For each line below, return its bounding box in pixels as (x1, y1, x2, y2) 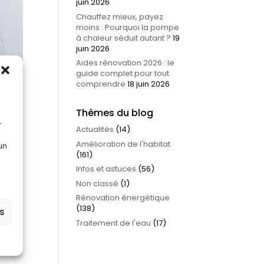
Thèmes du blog (75, 106, 153, 120)
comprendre (75, 78, 126, 90)
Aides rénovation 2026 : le (75, 57, 174, 68)
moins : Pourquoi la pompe (75, 21, 179, 33)
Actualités (75, 124, 114, 135)
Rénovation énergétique (75, 192, 170, 203)
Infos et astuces (75, 163, 136, 174)
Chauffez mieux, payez (75, 11, 163, 22)
